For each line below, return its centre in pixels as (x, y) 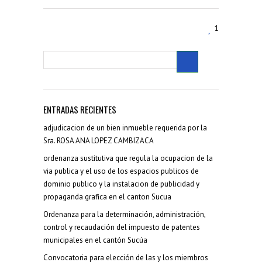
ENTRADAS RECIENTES (80, 110)
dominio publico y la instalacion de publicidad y (121, 184)
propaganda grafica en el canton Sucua (107, 197)
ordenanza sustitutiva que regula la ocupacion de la (128, 158)
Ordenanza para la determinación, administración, (124, 215)
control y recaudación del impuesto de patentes (122, 227)
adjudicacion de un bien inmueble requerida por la (125, 128)
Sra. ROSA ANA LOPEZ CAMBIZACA (99, 141)
